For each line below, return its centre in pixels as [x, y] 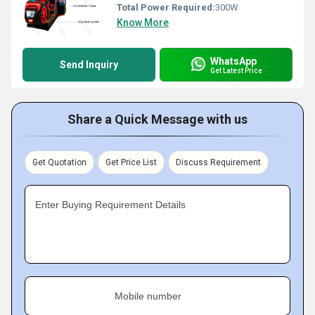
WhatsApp [233, 61]
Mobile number [148, 296]
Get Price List [131, 162]
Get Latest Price [236, 70]
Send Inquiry [89, 65]
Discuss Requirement [218, 162]
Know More [143, 22]
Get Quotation [59, 162]
